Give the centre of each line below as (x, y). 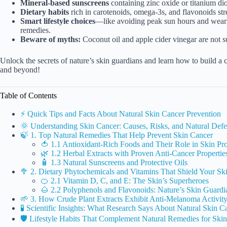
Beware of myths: (50, 39)
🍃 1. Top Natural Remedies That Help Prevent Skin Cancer (117, 135)
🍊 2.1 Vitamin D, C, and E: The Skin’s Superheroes (125, 180)
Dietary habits (45, 12)
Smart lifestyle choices (58, 21)
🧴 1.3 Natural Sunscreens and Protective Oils (114, 162)
